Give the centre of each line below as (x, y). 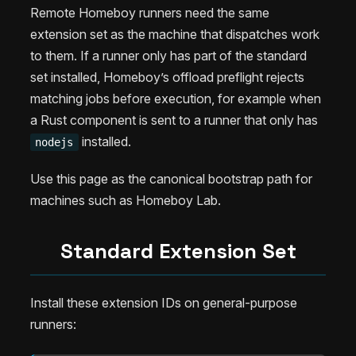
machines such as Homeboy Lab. (126, 201)
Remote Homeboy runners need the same (150, 12)
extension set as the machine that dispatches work (175, 34)
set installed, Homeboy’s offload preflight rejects (167, 77)
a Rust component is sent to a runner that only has (174, 120)
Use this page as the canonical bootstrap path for (171, 179)
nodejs (54, 142)
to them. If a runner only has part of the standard (168, 55)
